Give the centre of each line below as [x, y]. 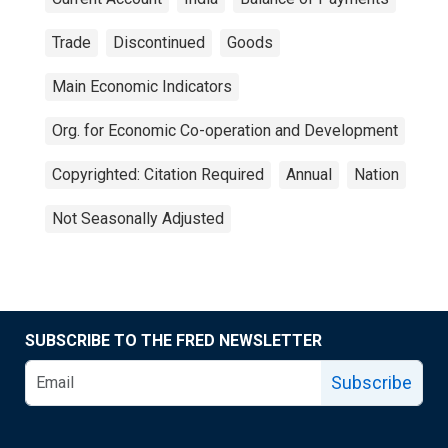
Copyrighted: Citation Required [158, 174]
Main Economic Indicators [142, 86]
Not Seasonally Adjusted [138, 218]
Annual [309, 174]
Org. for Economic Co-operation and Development [225, 130]
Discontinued [159, 42]
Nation [376, 174]
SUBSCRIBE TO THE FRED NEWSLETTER [173, 340]
